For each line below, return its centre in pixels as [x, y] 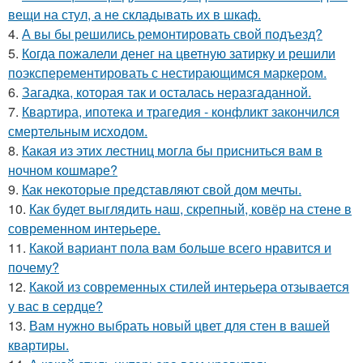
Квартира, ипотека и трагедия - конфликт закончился [181, 111]
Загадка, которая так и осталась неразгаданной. [167, 92]
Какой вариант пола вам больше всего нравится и [180, 247]
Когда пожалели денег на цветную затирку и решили [179, 53]
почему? [34, 267]
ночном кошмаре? [63, 169]
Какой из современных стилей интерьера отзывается [189, 286]
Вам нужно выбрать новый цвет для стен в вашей [179, 325]
